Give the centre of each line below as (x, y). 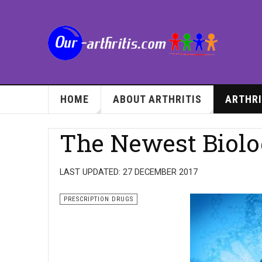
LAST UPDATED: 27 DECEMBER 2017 (129, 172)
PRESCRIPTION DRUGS (99, 199)
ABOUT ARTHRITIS (157, 99)
